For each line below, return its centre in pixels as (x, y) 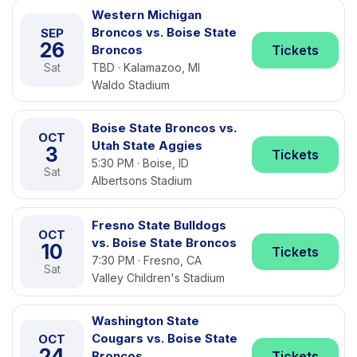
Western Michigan (147, 15)
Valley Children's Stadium (158, 278)
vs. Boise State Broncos (164, 243)
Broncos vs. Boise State (164, 32)
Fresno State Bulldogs (159, 225)
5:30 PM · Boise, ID (140, 163)
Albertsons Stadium (142, 180)
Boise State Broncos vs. (164, 128)
